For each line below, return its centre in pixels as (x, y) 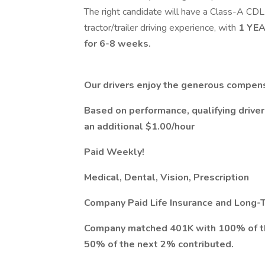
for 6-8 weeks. (117, 44)
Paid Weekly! (114, 152)
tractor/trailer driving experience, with (161, 28)
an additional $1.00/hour (139, 127)
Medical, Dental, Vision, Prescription (167, 177)
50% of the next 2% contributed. (159, 244)
